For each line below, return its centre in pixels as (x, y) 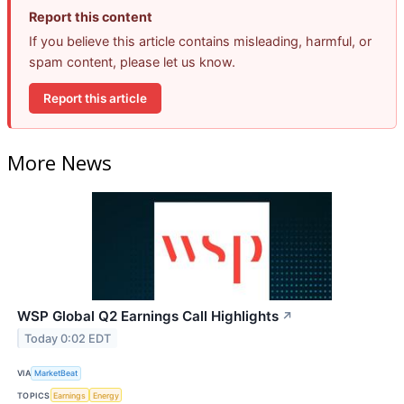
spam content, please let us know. (132, 62)
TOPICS (34, 395)
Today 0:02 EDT (68, 338)
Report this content (91, 17)
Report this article (95, 98)
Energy (106, 395)
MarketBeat (56, 373)
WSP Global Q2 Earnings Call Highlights (148, 316)
